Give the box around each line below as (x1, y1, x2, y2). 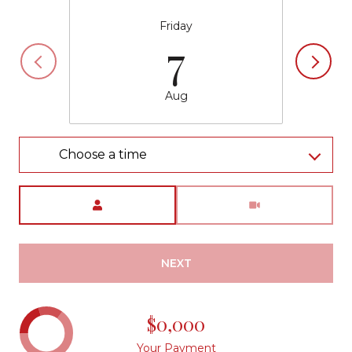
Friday (159, 19, 192, 34)
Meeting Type (176, 187, 253, 202)
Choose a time (59, 147, 147, 163)
